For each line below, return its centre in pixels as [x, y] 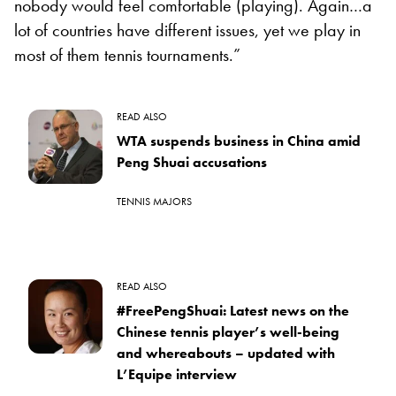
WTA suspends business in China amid [239, 141]
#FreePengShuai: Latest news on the [233, 310]
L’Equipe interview [177, 374]
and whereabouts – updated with [226, 353]
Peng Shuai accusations [192, 162]
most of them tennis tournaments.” [127, 54]
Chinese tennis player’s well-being [228, 331]
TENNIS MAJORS [154, 201]
